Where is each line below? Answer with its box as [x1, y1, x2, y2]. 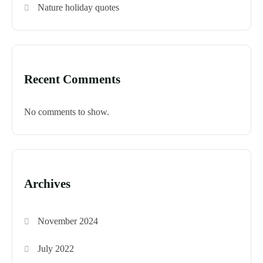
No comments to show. [24, 107, 109, 117]
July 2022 [38, 244, 75, 254]
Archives [24, 177, 70, 191]
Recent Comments [24, 72, 120, 87]
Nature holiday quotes [38, 2, 120, 13]
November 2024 [38, 216, 99, 227]
